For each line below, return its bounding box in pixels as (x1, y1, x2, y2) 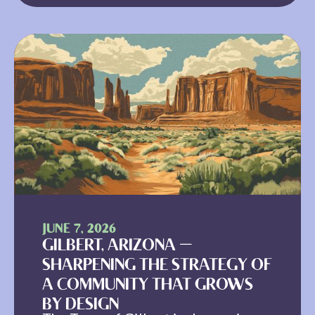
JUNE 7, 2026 (42, 223, 116, 236)
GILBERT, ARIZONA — (42, 238, 193, 255)
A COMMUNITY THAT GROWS (42, 277, 253, 294)
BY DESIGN (42, 297, 119, 314)
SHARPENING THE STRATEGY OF (42, 257, 272, 274)
